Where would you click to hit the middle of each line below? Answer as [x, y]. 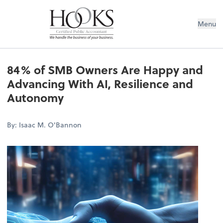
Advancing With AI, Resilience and [100, 84]
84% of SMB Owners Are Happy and [105, 70]
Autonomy [36, 98]
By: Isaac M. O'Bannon [45, 125]
